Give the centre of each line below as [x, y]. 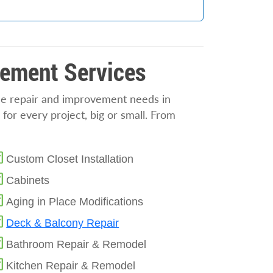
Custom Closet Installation [70, 159]
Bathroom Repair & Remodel [76, 244]
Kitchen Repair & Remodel [71, 266]
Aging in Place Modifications [75, 202]
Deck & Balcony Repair [63, 223]
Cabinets [28, 180]
